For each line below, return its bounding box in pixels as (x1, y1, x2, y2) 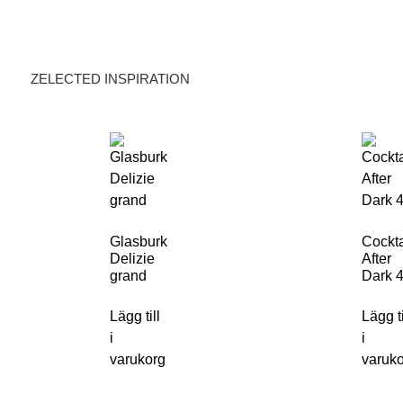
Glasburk (110, 234, 167, 249)
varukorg (110, 352, 166, 367)
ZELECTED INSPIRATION (30, 71, 190, 86)
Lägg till (110, 309, 160, 324)
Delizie (110, 251, 155, 266)
